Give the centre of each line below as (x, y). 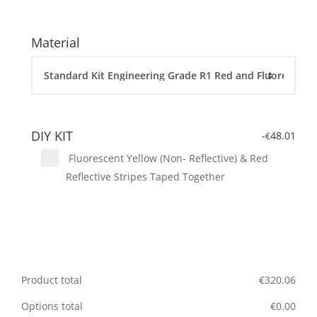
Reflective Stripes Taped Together (145, 177)
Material (56, 43)
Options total (52, 306)
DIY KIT (52, 136)
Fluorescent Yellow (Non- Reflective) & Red (167, 158)
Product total (52, 280)
